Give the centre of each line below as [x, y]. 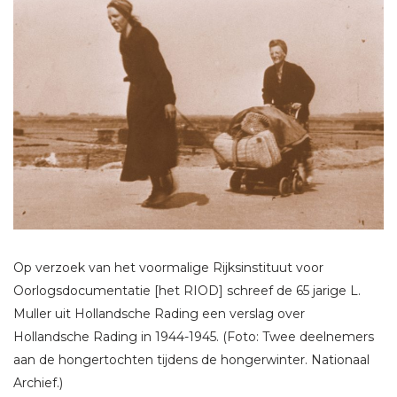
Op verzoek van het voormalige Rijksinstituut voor [168, 268]
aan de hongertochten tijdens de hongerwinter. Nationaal [191, 360]
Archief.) [38, 383]
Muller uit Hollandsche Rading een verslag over [159, 314]
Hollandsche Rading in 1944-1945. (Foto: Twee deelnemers [194, 337]
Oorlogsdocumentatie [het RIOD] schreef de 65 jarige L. [187, 291]
